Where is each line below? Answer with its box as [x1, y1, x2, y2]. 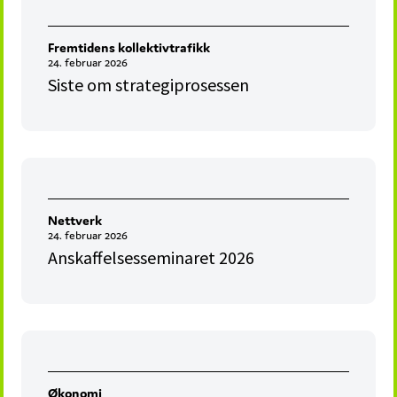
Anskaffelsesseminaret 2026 [48, 246, 255, 269]
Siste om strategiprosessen [48, 74, 250, 97]
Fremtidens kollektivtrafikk [48, 39, 211, 57]
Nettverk [48, 212, 103, 230]
